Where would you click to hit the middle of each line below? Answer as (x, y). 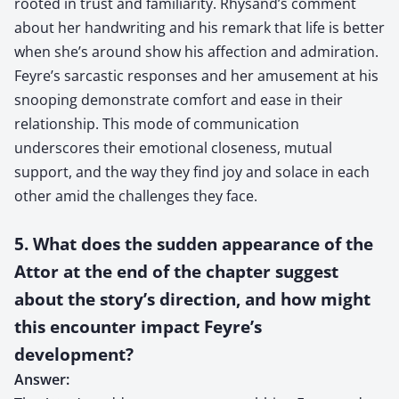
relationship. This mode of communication (157, 123)
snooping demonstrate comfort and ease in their (179, 99)
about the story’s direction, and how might (192, 298)
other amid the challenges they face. (136, 195)
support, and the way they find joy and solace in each (192, 171)
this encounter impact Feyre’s (138, 326)
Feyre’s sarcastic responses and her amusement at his (196, 75)
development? (74, 354)
